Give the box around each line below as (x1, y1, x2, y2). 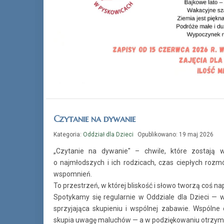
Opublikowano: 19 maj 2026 (137, 130, 213, 138)
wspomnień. (53, 169, 92, 178)
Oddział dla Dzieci (83, 130, 133, 138)
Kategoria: (53, 130, 83, 138)
